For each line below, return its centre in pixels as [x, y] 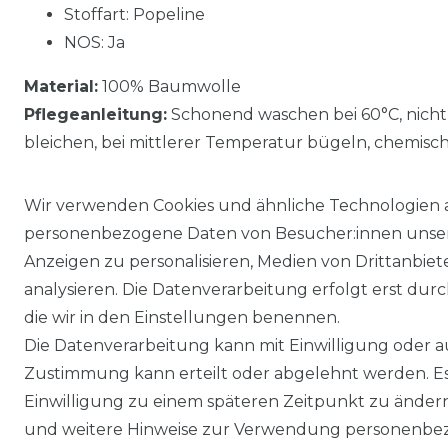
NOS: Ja [94, 42]
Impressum [130, 370]
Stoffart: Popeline [134, 14]
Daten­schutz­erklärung [307, 370]
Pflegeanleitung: [95, 114]
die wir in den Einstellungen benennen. [182, 317]
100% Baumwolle [169, 86]
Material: [61, 86]
